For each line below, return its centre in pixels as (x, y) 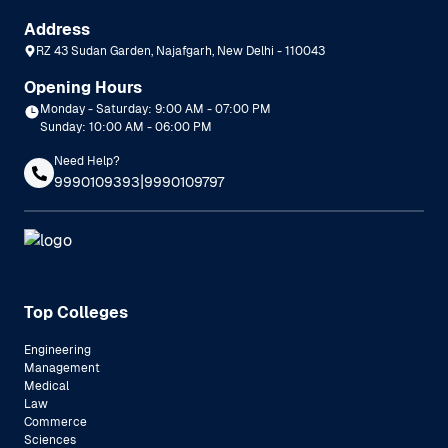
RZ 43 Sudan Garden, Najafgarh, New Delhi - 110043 (180, 51)
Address (57, 29)
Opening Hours (83, 87)
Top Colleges (76, 312)
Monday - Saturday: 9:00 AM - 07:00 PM (155, 109)
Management (62, 367)
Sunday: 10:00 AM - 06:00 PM (126, 127)
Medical (46, 385)
